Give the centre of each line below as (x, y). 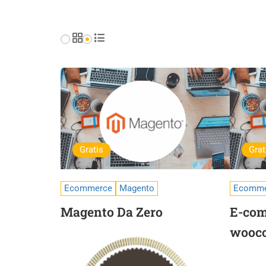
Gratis (91, 150)
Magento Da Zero (112, 212)
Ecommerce (88, 188)
